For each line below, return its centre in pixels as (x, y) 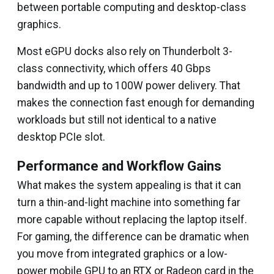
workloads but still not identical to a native (117, 120)
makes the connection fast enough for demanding (136, 103)
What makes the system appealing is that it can (129, 185)
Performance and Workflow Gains (119, 166)
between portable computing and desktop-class (132, 7)
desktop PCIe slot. (61, 137)
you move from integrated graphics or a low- (122, 254)
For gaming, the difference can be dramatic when (133, 237)
